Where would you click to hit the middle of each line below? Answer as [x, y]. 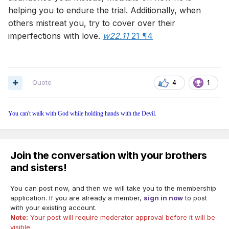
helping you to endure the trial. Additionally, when [105, 10]
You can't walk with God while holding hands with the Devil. [82, 114]
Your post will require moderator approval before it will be [122, 217]
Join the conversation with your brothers [109, 156]
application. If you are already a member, [77, 198]
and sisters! [39, 168]
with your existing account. [53, 208]
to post [195, 198]
